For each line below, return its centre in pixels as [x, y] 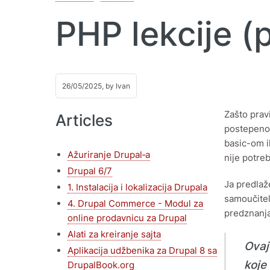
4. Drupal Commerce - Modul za [135, 203]
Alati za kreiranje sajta [114, 234]
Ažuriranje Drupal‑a [109, 154]
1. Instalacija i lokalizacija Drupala [137, 187]
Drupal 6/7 [90, 171]
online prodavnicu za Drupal [127, 218]
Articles [84, 120]
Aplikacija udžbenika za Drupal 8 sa [142, 250]
